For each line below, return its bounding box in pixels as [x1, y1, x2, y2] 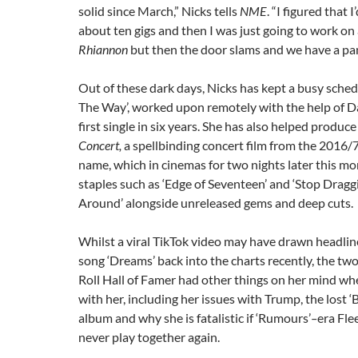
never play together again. [78, 329, 220, 345]
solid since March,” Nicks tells [78, 3, 240, 19]
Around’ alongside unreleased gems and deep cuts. [78, 195, 353, 211]
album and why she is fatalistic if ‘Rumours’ [78, 310, 311, 326]
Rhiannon [78, 42, 128, 58]
